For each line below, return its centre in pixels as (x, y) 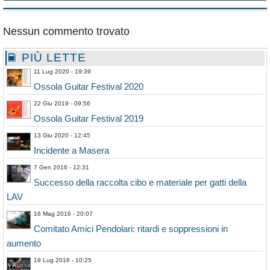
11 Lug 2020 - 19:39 (62, 71)
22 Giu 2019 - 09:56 (62, 103)
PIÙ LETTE (52, 57)
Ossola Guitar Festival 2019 (89, 118)
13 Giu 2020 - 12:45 (62, 135)
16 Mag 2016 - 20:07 (63, 213)
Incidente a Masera (71, 150)
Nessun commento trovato (66, 31)
